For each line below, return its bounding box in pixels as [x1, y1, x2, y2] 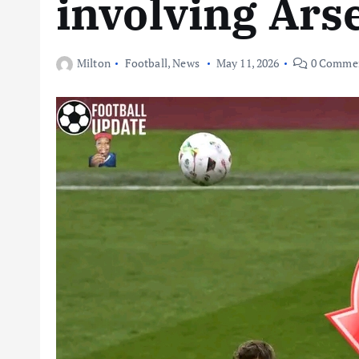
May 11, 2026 [216, 55, 280, 71]
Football [124, 55, 167, 71]
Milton [77, 55, 111, 71]
